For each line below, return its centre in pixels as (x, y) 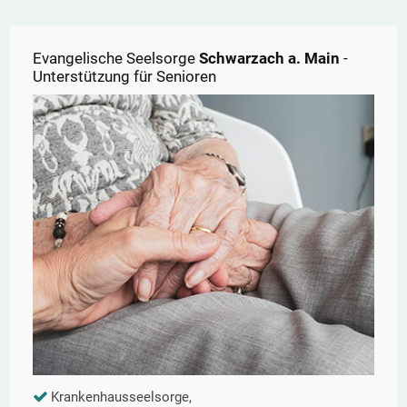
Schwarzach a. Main (269, 59)
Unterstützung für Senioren (124, 77)
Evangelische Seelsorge (116, 59)
